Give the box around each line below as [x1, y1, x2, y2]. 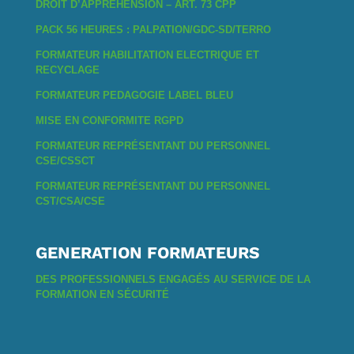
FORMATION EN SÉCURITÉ [35, 288, 169, 300]
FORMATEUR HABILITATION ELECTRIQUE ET [35, 48, 259, 61]
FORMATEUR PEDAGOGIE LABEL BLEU [35, 88, 233, 101]
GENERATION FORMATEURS [35, 242, 260, 262]
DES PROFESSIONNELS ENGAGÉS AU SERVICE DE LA [35, 273, 311, 285]
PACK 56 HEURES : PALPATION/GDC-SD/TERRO [35, 23, 271, 36]
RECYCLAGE [35, 63, 100, 76]
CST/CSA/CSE [35, 194, 105, 207]
